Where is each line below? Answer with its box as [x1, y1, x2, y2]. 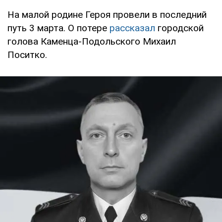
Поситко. [7, 49, 47, 60]
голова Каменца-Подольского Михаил [7, 35, 176, 47]
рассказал [110, 22, 155, 34]
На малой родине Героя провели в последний [7, 8, 207, 20]
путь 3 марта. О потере [7, 22, 110, 34]
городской [155, 22, 204, 34]
